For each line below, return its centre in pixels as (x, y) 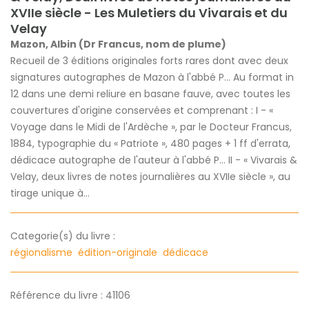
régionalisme (43, 252)
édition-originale (119, 252)
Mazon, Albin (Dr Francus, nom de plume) (118, 44)
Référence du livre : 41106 (70, 295)
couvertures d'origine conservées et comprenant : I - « (142, 110)
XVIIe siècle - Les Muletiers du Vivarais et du (149, 12)
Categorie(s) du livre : (63, 236)
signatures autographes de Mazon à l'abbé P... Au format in (152, 77)
